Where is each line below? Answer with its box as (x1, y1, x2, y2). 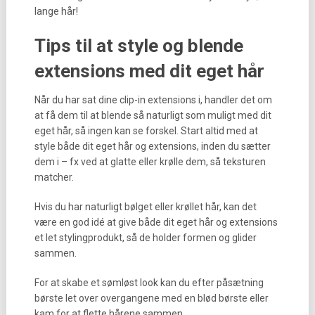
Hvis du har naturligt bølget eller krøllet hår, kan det (34, 201, 257, 212)
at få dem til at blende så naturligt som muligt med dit (34, 110, 271, 121)
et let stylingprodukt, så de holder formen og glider (34, 232, 257, 243)
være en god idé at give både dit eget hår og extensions (34, 217, 278, 228)
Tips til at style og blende (34, 35, 243, 56)
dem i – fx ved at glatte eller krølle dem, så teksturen (34, 156, 266, 167)
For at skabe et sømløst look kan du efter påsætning (34, 277, 264, 288)
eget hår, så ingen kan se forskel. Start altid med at (34, 125, 258, 136)
